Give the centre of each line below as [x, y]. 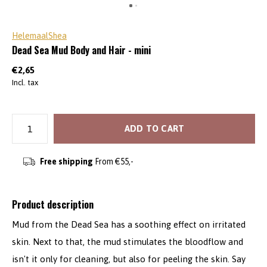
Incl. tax [25, 83]
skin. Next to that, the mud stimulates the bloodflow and [128, 242]
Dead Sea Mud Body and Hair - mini [81, 50]
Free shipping [66, 162]
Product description [53, 204]
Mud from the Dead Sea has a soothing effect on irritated [129, 224]
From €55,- [113, 162]
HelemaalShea [39, 36]
